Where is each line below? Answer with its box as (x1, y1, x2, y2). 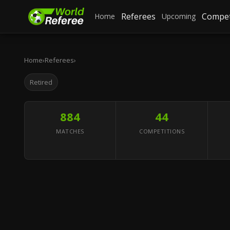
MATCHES (56, 127, 84, 135)
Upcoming (162, 11, 196, 21)
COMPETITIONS (139, 127, 185, 135)
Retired (30, 78, 52, 87)
